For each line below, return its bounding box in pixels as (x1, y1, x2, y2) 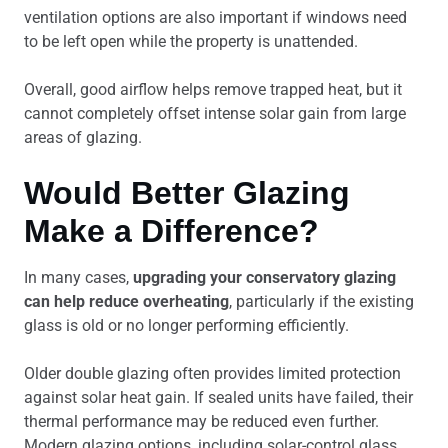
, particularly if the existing (229, 292, 414, 311)
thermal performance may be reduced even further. (24, 412, 379, 431)
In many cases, (24, 268, 133, 287)
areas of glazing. (24, 128, 142, 147)
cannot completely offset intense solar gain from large (24, 104, 406, 123)
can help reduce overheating (24, 292, 229, 311)
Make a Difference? (24, 213, 319, 249)
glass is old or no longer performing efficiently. (24, 316, 349, 335)
